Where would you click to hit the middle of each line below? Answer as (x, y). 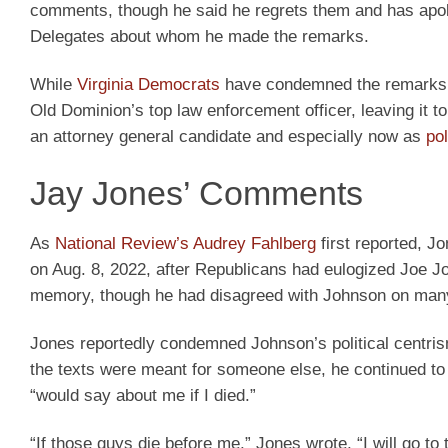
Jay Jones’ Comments (196, 193)
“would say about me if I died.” (143, 396)
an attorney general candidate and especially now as (228, 136)
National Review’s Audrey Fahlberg (185, 244)
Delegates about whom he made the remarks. (199, 36)
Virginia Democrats (148, 84)
